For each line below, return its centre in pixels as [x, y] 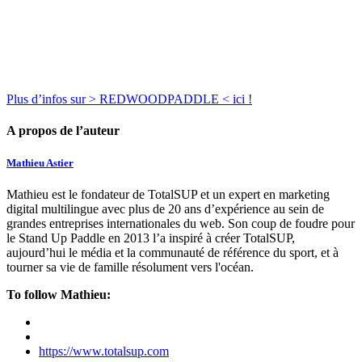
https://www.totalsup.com [104, 351]
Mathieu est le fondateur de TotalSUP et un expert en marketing [168, 194]
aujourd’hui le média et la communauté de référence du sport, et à [173, 252]
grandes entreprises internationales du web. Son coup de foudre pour [181, 223]
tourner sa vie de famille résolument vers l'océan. [130, 267]
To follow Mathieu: [59, 294]
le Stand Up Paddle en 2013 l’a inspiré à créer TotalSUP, [151, 238]
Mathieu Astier [40, 162]
